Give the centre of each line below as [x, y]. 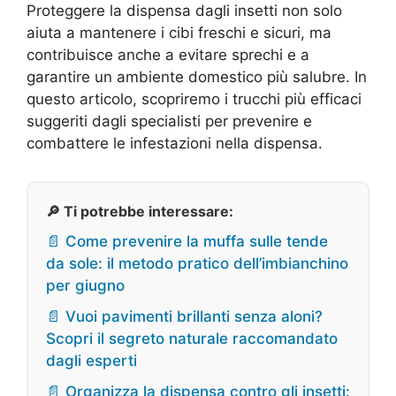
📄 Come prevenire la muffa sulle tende [187, 242]
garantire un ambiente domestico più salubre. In [197, 77]
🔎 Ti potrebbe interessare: [140, 212]
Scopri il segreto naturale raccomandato [192, 339]
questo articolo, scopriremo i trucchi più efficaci [194, 99]
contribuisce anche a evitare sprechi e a [168, 55]
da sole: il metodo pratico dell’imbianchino [197, 264]
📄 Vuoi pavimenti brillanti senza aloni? [184, 317]
